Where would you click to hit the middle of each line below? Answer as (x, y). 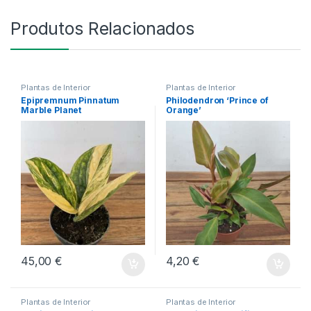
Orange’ (184, 110)
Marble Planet (51, 110)
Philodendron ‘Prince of (217, 100)
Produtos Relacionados (103, 28)
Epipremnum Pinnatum (70, 100)
